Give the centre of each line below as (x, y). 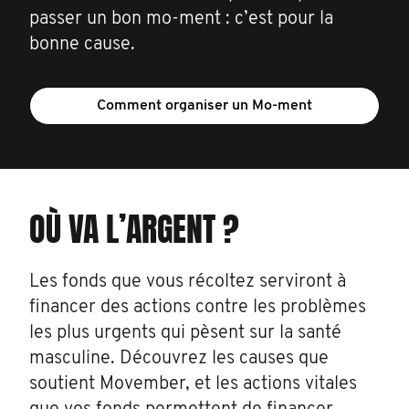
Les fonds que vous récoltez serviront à (188, 283)
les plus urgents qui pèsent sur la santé (185, 334)
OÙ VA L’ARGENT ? (134, 230)
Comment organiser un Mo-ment (204, 106)
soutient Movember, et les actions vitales (193, 385)
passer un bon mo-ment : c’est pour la (181, 20)
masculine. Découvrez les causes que (179, 359)
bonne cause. (82, 45)
